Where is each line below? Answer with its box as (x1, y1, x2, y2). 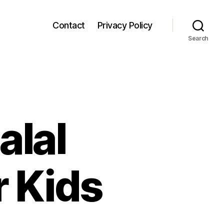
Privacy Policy (97, 19, 152, 30)
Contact (52, 19, 85, 30)
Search (187, 34, 209, 42)
